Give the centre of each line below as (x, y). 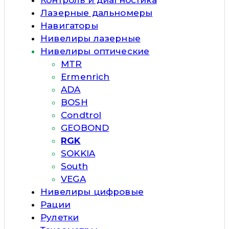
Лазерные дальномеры (97, 13)
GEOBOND (85, 128)
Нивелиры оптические (95, 51)
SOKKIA (78, 153)
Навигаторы (69, 25)
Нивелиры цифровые (92, 191)
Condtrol (81, 115)
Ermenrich (85, 76)
